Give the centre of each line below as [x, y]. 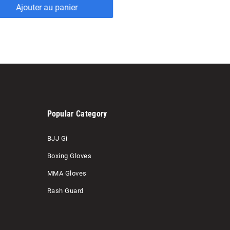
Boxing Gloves [69, 156]
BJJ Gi [57, 139]
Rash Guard [65, 191]
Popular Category [77, 114]
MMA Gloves [67, 174]
